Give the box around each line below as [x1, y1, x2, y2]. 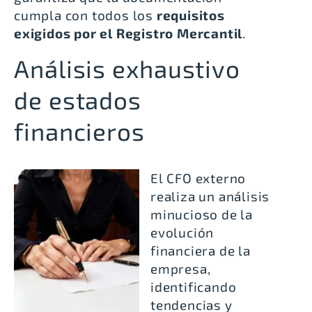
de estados [14, 84, 141, 114]
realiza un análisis [150, 187, 270, 204]
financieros [14, 116, 145, 146]
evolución [150, 224, 214, 240]
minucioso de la [150, 205, 253, 222]
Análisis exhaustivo [14, 53, 241, 83]
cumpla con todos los [14, 7, 157, 24]
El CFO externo [150, 169, 247, 186]
